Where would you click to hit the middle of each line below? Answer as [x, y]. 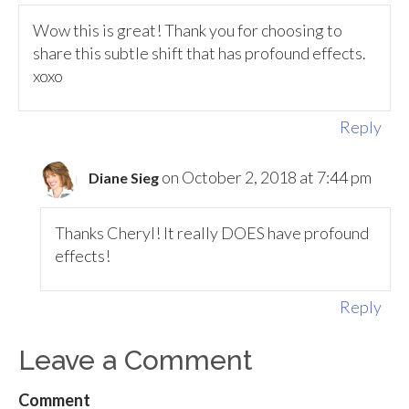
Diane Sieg [124, 178]
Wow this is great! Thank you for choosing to [188, 30]
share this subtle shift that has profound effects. [199, 52]
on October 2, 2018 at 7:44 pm [267, 178]
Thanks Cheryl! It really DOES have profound [212, 232]
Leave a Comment [136, 360]
